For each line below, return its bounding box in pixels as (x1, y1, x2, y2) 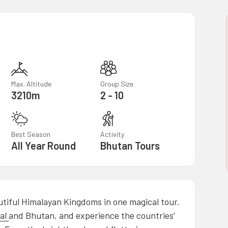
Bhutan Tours (100, 139, 160, 152)
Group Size (100, 79, 134, 88)
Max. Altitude (11, 79, 51, 88)
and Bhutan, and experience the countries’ (9, 209, 175, 221)
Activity (100, 129, 125, 138)
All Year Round (11, 139, 76, 152)
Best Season (11, 129, 50, 138)
